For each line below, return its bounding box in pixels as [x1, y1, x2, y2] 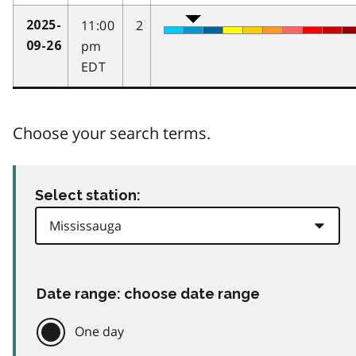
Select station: [35, 186, 141, 203]
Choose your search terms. [13, 122, 211, 144]
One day [75, 322, 124, 340]
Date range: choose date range [37, 284, 260, 302]
